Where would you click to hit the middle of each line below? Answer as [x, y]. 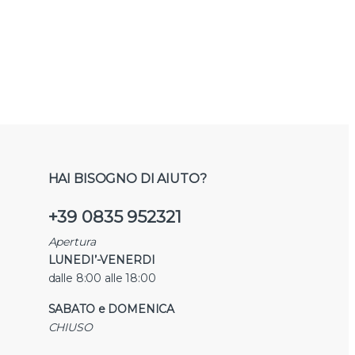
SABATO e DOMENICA [111, 309]
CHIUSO [70, 327]
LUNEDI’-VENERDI [101, 260]
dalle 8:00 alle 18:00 [102, 278]
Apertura [72, 241]
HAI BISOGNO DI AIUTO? [127, 179]
